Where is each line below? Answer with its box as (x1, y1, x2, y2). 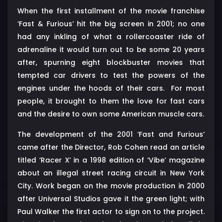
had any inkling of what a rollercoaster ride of (17, 31, 205, 42)
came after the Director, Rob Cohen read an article (17, 142, 205, 152)
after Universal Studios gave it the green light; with (17, 193, 205, 204)
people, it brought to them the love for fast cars (17, 96, 205, 106)
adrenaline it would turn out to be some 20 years (17, 44, 205, 55)
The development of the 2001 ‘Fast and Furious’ (17, 129, 205, 139)
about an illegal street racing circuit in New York (17, 167, 205, 178)
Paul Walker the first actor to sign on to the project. (17, 206, 205, 217)
